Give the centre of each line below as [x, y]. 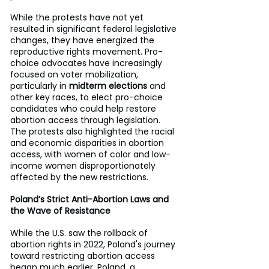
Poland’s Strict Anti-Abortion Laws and [91, 199]
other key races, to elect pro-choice [88, 97]
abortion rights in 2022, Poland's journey [94, 244]
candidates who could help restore [84, 108]
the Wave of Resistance [60, 210]
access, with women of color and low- [90, 154]
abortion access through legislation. [86, 120]
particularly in [40, 86]
